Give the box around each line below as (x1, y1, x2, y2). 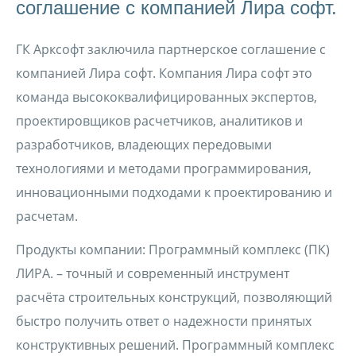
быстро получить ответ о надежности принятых (16, 312, 311, 330)
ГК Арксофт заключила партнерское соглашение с (16, 41, 326, 58)
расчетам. (16, 207, 81, 225)
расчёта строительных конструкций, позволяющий (16, 288, 332, 306)
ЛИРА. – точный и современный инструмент (16, 265, 289, 282)
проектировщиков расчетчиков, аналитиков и (16, 112, 303, 130)
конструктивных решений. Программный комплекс (16, 336, 335, 354)
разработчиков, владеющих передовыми (16, 136, 272, 153)
